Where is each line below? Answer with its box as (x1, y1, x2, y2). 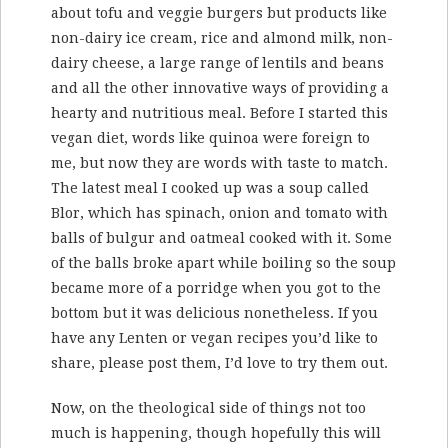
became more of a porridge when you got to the (51, 280, 381, 297)
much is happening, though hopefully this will (51, 425, 381, 442)
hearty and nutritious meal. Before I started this (51, 105, 388, 122)
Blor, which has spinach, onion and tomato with (51, 205, 388, 222)
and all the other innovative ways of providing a (51, 80, 389, 97)
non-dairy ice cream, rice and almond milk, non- (51, 30, 393, 47)
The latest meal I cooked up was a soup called (51, 180, 369, 197)
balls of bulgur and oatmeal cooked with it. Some (51, 230, 392, 247)
